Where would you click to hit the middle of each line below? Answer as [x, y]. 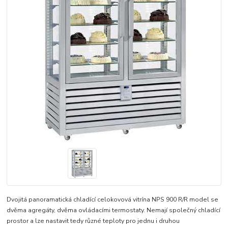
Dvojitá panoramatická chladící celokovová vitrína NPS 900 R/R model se [113, 200]
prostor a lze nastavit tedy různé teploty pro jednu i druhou [93, 221]
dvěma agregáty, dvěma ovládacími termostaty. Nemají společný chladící [114, 210]
